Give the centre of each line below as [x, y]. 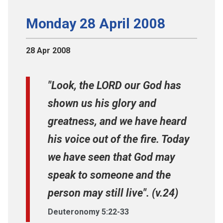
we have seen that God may [111, 157]
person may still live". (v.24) [113, 193]
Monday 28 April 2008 [96, 23]
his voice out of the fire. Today [119, 139]
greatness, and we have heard [117, 121]
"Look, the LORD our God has [114, 85]
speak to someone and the [109, 175]
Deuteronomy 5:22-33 [88, 212]
